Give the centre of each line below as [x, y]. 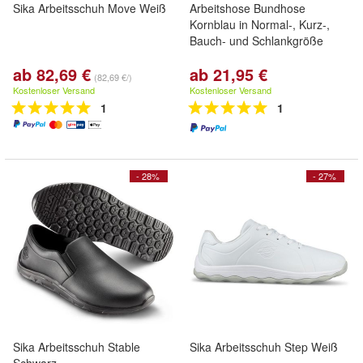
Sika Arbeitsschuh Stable [77, 347]
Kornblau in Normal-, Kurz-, [260, 24]
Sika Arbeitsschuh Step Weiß [264, 347]
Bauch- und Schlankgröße [256, 41]
